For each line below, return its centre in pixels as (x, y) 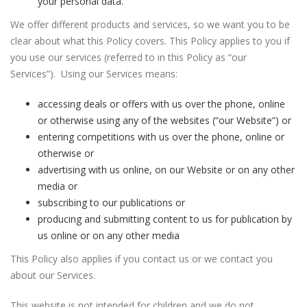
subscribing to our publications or (111, 202)
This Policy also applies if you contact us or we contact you (142, 259)
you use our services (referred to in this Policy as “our (128, 57)
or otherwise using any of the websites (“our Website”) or (164, 120)
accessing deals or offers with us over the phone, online (161, 104)
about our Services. (53, 275)
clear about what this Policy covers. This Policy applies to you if (150, 41)
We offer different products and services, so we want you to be (150, 24)
